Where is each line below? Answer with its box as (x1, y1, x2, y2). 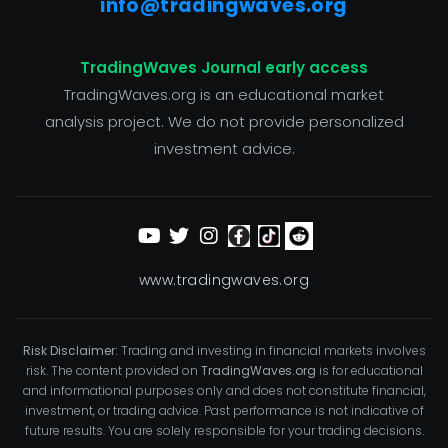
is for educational (315, 362, 423, 380)
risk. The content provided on (25, 362, 201, 380)
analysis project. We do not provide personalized (44, 111, 404, 133)
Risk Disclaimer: (22, 342, 118, 360)
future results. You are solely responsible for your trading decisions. (24, 422, 424, 440)
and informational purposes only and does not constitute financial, (22, 382, 426, 400)
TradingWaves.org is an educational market (64, 84, 384, 106)
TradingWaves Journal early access (80, 57, 368, 79)
